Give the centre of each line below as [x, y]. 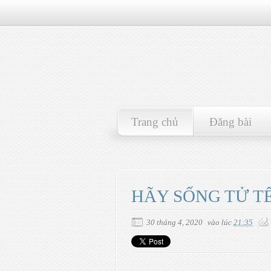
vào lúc [220, 222]
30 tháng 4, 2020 [175, 222]
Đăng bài [230, 122]
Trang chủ [155, 122]
